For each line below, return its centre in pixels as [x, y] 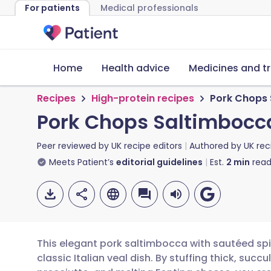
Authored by [217, 146]
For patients [52, 8]
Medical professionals [149, 8]
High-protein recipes [143, 98]
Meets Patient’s [81, 162]
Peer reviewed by [74, 146]
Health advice [135, 68]
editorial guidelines [159, 162]
